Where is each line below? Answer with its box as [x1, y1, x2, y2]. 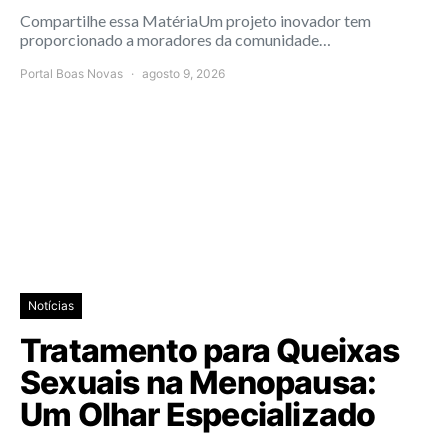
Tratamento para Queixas [20, 330, 400, 370]
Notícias [28, 297, 74, 313]
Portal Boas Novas [20, 65, 123, 81]
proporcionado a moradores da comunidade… [20, 29, 331, 49]
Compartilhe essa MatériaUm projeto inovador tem [20, 10, 371, 30]
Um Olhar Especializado [20, 394, 376, 434]
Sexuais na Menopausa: [20, 362, 377, 402]
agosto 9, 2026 [142, 65, 225, 81]
